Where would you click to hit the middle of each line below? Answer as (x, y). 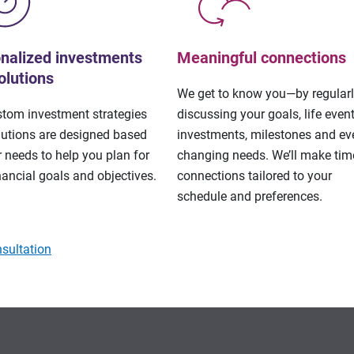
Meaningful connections (262, 58)
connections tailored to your (254, 176)
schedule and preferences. (250, 196)
